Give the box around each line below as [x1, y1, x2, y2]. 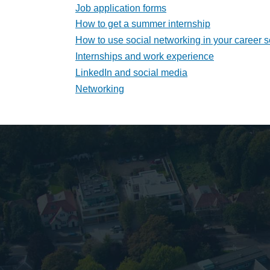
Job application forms [75, 2, 166, 13]
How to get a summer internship [75, 19, 210, 30]
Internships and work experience [75, 51, 214, 62]
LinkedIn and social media [75, 67, 187, 78]
